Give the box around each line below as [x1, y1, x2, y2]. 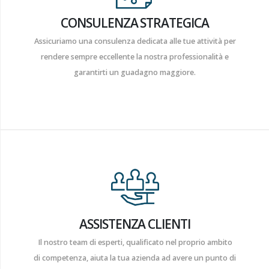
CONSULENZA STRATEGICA [61, 14, 209, 32]
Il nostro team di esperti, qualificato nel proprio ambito [37, 237, 232, 248]
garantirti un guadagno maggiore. [74, 67, 196, 78]
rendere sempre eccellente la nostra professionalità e [41, 52, 229, 62]
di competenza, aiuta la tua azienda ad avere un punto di [34, 253, 236, 264]
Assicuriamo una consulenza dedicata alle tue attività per [34, 36, 236, 47]
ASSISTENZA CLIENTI [79, 216, 191, 233]
